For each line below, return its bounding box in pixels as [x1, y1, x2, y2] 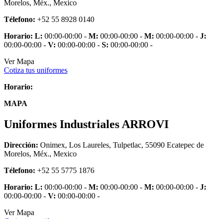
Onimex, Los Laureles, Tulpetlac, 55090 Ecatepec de [38, 140, 204, 149]
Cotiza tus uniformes [4, 66, 67, 75]
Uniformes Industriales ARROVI [4, 118, 169, 131]
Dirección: [4, 140, 38, 149]
